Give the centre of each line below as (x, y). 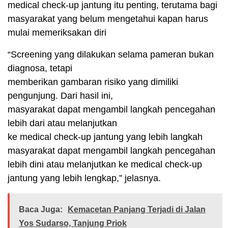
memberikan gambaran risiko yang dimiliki (93, 82)
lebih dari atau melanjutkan (62, 123)
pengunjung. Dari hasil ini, (60, 95)
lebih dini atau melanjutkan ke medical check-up (105, 164)
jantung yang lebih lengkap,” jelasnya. (84, 178)
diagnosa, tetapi (40, 68)
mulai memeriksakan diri (57, 32)
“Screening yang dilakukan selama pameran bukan (111, 54)
